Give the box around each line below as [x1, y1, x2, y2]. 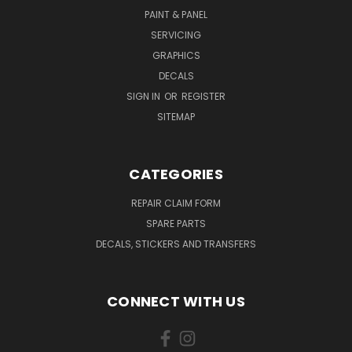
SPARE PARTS [146, 216, 206, 230]
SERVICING [151, 27, 201, 42]
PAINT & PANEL [145, 7, 207, 21]
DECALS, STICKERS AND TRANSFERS [96, 236, 256, 251]
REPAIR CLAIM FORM [131, 196, 221, 210]
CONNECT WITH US [107, 291, 245, 311]
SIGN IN [126, 89, 163, 103]
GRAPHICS [152, 48, 200, 62]
